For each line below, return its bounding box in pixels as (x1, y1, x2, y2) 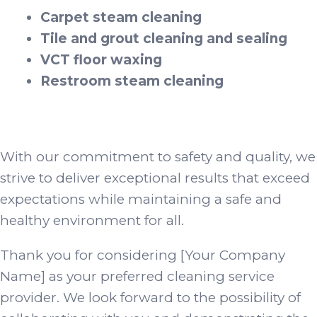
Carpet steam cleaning (40, 8, 202, 25)
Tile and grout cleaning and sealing (40, 30, 287, 47)
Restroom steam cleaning (40, 72, 224, 89)
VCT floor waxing (40, 51, 162, 68)
